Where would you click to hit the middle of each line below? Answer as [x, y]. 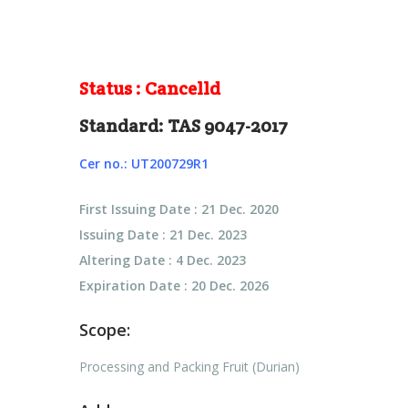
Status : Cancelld [150, 89]
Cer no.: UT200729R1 [144, 164]
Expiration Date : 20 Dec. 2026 [174, 286]
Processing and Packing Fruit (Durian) [189, 367]
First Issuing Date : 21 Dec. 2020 [179, 209]
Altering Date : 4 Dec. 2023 [163, 260]
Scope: [105, 330]
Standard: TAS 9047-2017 [184, 126]
